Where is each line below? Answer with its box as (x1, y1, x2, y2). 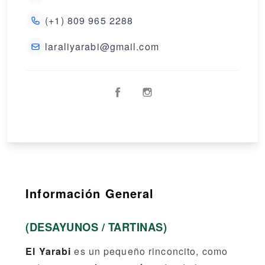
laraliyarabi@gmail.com (45, 40, 159, 53)
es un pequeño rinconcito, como (71, 244, 228, 258)
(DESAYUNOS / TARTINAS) (25, 219, 167, 235)
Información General (25, 185, 154, 202)
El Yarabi (25, 244, 72, 258)
